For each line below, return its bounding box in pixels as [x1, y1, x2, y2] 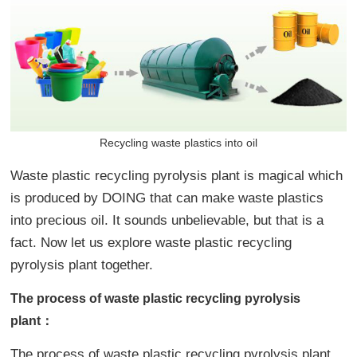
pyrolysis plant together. [10, 257, 154, 273]
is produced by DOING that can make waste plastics [10, 190, 324, 206]
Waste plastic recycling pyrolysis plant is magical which [10, 167, 343, 183]
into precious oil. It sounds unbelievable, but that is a [10, 212, 324, 228]
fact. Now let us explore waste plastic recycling [10, 234, 292, 250]
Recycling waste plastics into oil [99, 135, 257, 149]
